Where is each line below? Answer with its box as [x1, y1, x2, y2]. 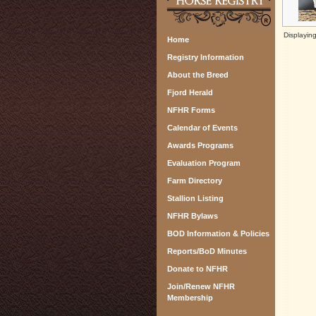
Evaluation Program [167, 159, 241, 167]
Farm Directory [167, 176, 222, 185]
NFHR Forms [167, 106, 215, 114]
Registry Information [167, 53, 244, 61]
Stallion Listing [167, 194, 224, 202]
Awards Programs [167, 141, 233, 150]
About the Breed [167, 71, 229, 79]
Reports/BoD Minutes [167, 247, 247, 255]
